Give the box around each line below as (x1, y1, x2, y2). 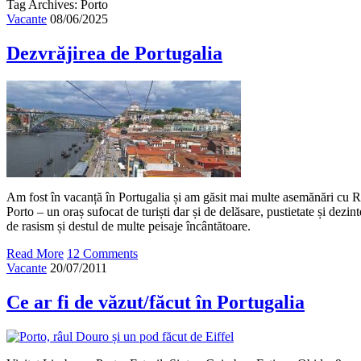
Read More (6, 246, 64, 260)
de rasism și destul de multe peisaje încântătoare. (6, 218, 251, 233)
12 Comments (67, 246, 138, 260)
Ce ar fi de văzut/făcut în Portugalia (6, 291, 305, 313)
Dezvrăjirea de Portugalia (6, 42, 222, 64)
